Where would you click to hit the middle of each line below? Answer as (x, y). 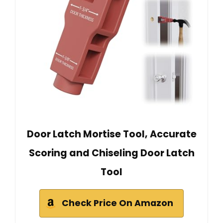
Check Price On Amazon (117, 203)
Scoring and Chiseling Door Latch (111, 153)
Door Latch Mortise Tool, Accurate (111, 134)
